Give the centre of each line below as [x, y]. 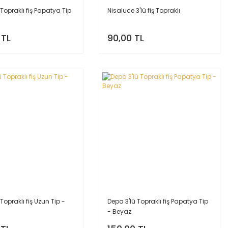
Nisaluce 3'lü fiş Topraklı [144, 10]
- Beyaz [120, 212]
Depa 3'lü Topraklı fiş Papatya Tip [158, 202]
